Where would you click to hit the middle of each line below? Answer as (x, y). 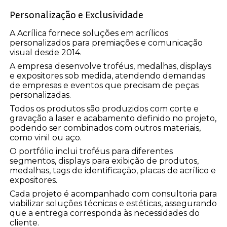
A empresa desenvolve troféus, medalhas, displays (111, 66)
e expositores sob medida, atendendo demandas (108, 76)
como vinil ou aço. (46, 138)
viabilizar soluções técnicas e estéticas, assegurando (113, 204)
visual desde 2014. (46, 53)
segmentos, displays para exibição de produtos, (104, 161)
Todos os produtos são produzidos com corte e (104, 109)
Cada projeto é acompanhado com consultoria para (113, 194)
